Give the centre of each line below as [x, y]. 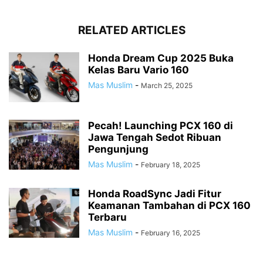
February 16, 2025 [171, 232]
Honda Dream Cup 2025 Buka [161, 58]
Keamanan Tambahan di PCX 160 [169, 205]
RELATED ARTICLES [131, 30]
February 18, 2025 [171, 164]
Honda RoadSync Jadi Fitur [155, 193]
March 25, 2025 [167, 85]
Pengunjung [118, 149]
